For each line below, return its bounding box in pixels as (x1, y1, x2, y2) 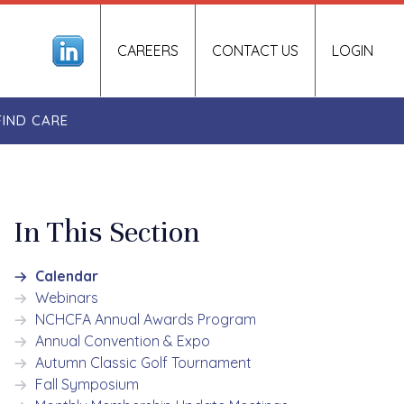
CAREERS (117, 41, 179, 60)
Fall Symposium (35, 375, 140, 393)
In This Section (14, 214, 200, 250)
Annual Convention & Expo (35, 332, 211, 350)
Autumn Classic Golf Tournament (35, 353, 252, 372)
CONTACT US (212, 41, 299, 60)
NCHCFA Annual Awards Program (35, 310, 257, 328)
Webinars (35, 289, 99, 307)
